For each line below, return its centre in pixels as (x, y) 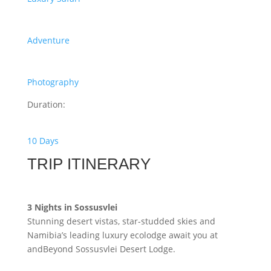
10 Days (43, 141)
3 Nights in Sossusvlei (72, 207)
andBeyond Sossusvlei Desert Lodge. (101, 249)
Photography (53, 82)
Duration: (46, 104)
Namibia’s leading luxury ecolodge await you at (122, 235)
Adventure (48, 40)
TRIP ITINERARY (89, 164)
